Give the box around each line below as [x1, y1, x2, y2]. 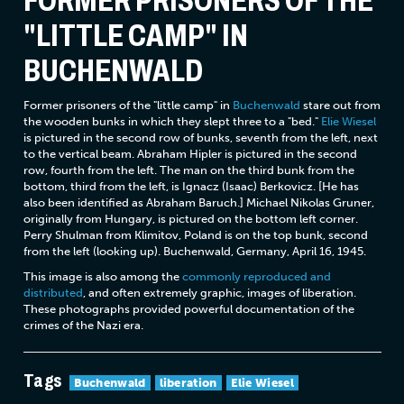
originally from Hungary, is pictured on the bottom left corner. [23, 212, 358, 226]
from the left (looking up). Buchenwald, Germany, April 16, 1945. [23, 244, 366, 259]
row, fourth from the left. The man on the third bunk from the [23, 163, 354, 178]
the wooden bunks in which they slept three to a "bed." [23, 115, 321, 129]
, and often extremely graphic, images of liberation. [82, 286, 356, 300]
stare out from [299, 98, 381, 113]
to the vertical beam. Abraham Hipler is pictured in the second [23, 147, 357, 161]
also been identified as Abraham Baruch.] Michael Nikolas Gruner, [23, 196, 374, 210]
